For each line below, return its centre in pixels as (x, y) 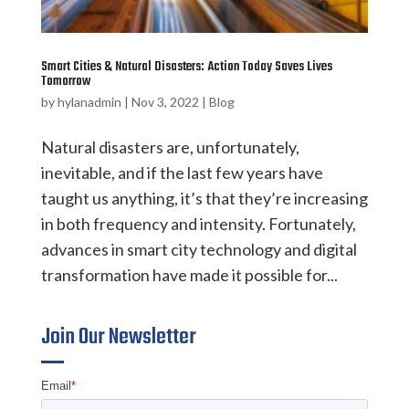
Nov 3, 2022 (165, 101)
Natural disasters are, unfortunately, (170, 147)
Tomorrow (65, 81)
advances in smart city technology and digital (199, 249)
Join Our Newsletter (118, 337)
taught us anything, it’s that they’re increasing (204, 198)
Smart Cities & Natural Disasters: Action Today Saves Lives (186, 67)
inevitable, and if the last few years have (182, 172)
